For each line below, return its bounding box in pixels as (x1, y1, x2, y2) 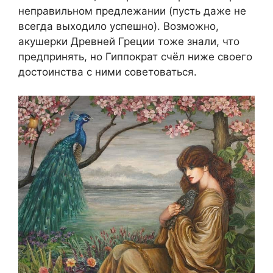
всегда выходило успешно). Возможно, (18, 20, 219, 32)
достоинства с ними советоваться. (18, 66, 197, 78)
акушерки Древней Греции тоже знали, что (18, 35, 239, 48)
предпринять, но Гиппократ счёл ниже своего (18, 51, 252, 63)
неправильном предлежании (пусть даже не (18, 5, 246, 17)
